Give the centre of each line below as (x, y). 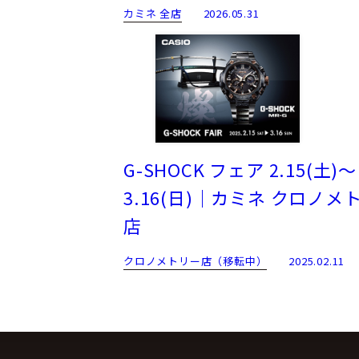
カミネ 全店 (153, 13)
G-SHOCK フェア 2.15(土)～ (240, 169)
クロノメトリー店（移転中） (196, 260)
